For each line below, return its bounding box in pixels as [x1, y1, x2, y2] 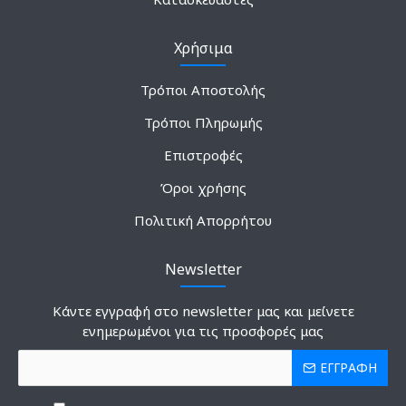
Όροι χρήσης [159, 178, 246, 197]
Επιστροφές [163, 145, 243, 164]
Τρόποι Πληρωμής [143, 112, 263, 131]
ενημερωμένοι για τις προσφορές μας [82, 321, 324, 340]
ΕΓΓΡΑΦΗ [320, 358, 377, 376]
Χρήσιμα [173, 37, 233, 58]
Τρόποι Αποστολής [140, 80, 266, 99]
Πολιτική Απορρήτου [134, 210, 272, 229]
